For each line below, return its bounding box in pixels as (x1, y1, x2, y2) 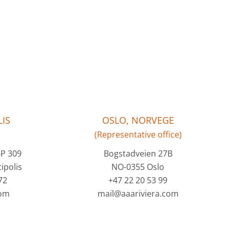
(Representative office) (94, 128, 182, 140)
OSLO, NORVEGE (102, 113, 174, 126)
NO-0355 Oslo (111, 161, 165, 172)
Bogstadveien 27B (103, 147, 172, 159)
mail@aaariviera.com (97, 187, 179, 199)
